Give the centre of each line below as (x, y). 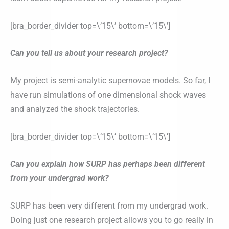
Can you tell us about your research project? (89, 53)
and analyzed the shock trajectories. (75, 109)
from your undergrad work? (60, 178)
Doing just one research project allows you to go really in (112, 220)
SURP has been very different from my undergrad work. (109, 205)
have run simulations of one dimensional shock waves (108, 95)
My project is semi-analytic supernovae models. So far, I (110, 81)
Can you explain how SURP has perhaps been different (108, 164)
